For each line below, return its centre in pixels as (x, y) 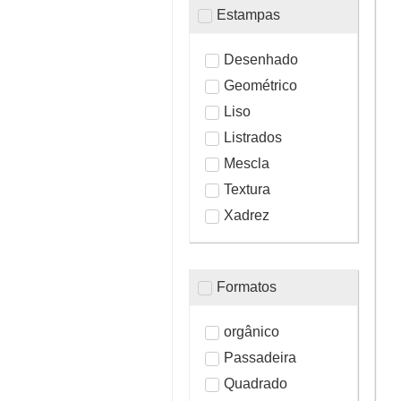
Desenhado (261, 59)
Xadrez (247, 215)
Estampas (248, 14)
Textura (247, 189)
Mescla (247, 163)
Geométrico (260, 85)
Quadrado (256, 383)
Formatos (246, 286)
